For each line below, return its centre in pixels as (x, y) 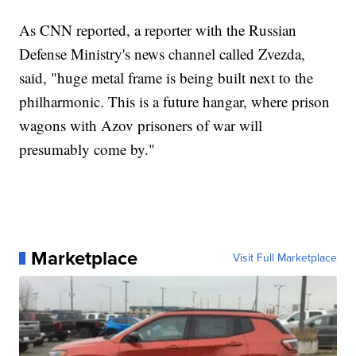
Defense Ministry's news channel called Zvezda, (163, 53)
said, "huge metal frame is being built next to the (166, 77)
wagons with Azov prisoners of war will (141, 125)
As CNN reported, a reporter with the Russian (158, 29)
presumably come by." (87, 149)
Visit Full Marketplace (284, 257)
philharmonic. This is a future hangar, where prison (175, 101)
